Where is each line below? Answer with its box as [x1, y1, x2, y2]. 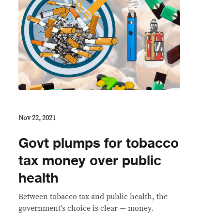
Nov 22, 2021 [18, 114, 56, 122]
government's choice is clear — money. [18, 204, 154, 212]
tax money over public [18, 149, 161, 172]
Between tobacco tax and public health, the [18, 192, 168, 201]
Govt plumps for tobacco [18, 132, 179, 155]
